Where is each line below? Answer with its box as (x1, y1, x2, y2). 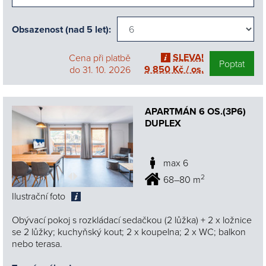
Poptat (219, 57, 245, 71)
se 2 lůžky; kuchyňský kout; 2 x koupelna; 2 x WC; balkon (12, 224, 246, 238)
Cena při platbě (69, 51, 131, 65)
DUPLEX (145, 116, 181, 131)
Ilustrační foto (12, 189, 65, 202)
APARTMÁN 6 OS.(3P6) (145, 104, 246, 119)
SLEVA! (173, 50, 204, 65)
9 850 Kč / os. (144, 62, 204, 77)
